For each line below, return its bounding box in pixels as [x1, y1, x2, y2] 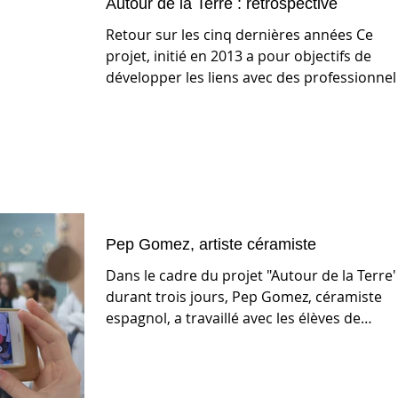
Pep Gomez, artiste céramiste [106, 235, 316, 254]
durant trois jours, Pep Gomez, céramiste [106, 287, 382, 307]
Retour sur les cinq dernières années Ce [106, 25, 373, 44]
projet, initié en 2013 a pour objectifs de [106, 46, 371, 66]
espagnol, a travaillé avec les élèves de [106, 308, 243, 329]
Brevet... [106, 330, 160, 350]
